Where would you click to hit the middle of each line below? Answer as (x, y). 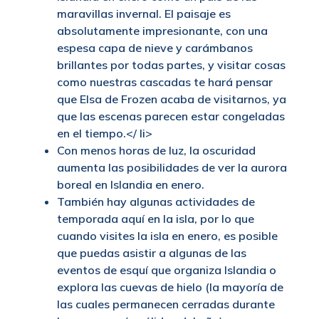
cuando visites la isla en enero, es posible (167, 236)
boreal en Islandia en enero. (131, 185)
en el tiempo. (91, 134)
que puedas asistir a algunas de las (152, 253)
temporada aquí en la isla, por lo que (156, 219)
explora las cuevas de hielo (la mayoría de (170, 287)
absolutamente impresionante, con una (162, 31)
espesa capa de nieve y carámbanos (155, 48)
